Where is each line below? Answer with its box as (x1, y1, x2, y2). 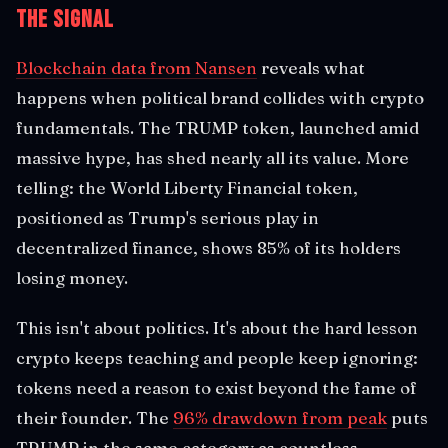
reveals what (257, 56, 365, 78)
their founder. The (16, 406, 173, 428)
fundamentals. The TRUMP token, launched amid (16, 116, 419, 138)
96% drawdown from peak (173, 406, 387, 428)
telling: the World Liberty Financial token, (16, 176, 358, 198)
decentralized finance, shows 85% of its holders (16, 236, 401, 258)
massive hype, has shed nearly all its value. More (16, 146, 409, 168)
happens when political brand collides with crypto (16, 86, 424, 108)
